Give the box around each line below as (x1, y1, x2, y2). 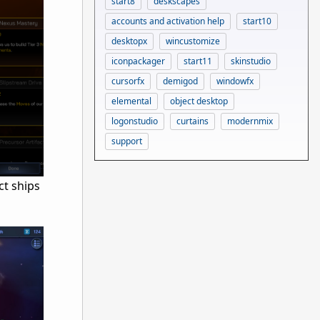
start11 (184, 54, 212, 67)
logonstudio (111, 114, 158, 127)
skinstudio (231, 54, 271, 67)
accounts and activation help (111, 14, 224, 27)
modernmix (227, 114, 273, 127)
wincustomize (166, 34, 220, 47)
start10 (243, 14, 271, 27)
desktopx (111, 34, 147, 47)
